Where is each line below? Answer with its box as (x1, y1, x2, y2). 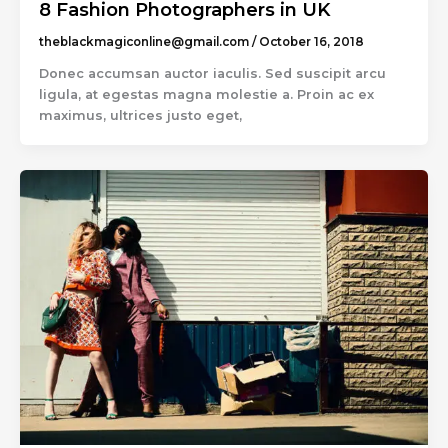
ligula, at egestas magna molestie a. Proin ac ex (38, 86, 374, 102)
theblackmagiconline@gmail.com (38, 34, 252, 49)
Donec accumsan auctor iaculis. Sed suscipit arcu (38, 65, 386, 81)
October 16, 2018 (258, 34, 364, 49)
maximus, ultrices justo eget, (38, 107, 242, 123)
